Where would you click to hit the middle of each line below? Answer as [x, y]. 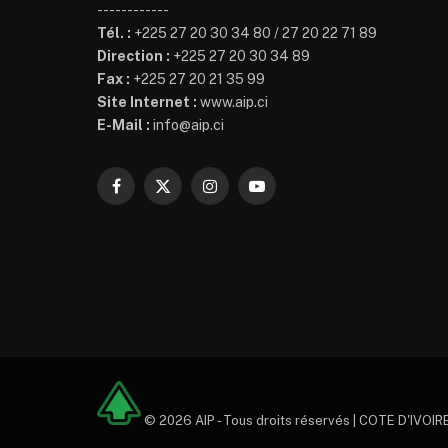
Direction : [133, 55]
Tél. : [114, 32]
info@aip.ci [187, 124]
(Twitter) [189, 215]
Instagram [241, 194]
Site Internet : [147, 101]
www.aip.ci [232, 101]
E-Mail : [123, 124]
